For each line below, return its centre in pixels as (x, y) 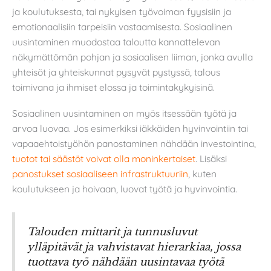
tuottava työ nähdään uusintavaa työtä (126, 262)
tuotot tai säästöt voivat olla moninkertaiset (104, 159)
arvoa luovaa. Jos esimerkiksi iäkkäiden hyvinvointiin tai (130, 129)
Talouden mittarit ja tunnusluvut (112, 231)
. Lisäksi (211, 159)
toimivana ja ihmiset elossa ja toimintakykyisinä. (113, 87)
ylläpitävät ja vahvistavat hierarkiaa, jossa (134, 247)
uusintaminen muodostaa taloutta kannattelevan (116, 41)
